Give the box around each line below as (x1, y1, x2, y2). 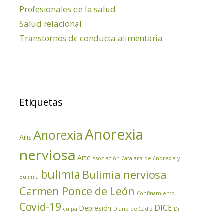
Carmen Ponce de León (19, 183, 135, 198)
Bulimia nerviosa (82, 167, 167, 182)
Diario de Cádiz (113, 205, 153, 212)
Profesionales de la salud (19, 3, 116, 15)
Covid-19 (19, 199, 61, 214)
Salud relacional (19, 17, 82, 29)
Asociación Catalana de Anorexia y (93, 155, 180, 162)
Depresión (79, 203, 111, 213)
